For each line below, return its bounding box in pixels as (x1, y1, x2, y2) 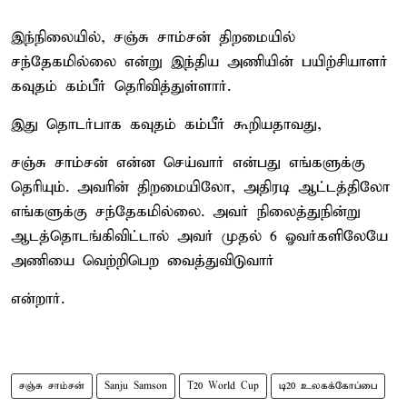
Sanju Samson (104, 379, 167, 392)
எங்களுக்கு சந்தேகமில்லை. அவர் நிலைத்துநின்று (11, 202, 361, 222)
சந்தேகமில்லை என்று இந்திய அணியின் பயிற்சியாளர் (11, 52, 388, 72)
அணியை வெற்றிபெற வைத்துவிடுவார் (11, 251, 274, 271)
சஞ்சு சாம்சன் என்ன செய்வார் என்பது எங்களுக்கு (11, 153, 365, 173)
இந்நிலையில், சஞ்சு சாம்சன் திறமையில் (11, 27, 295, 47)
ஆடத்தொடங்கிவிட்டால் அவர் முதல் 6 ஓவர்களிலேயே (11, 226, 388, 246)
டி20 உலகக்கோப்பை (279, 379, 377, 392)
